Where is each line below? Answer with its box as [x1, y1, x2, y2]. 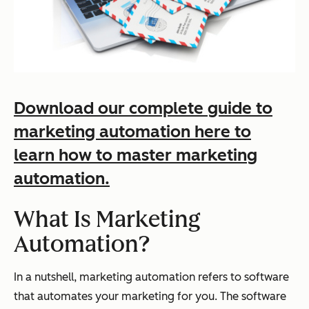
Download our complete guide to [14, 97, 272, 118]
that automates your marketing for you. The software [14, 289, 286, 303]
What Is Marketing [14, 206, 201, 232]
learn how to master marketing [14, 144, 257, 165]
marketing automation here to [14, 121, 251, 141]
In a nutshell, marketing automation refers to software [14, 270, 289, 283]
